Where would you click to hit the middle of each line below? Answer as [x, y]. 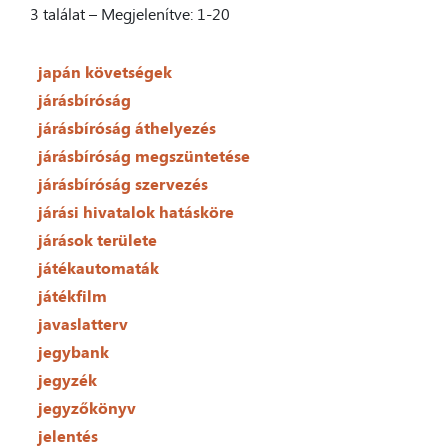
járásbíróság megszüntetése [143, 156]
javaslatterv [82, 324]
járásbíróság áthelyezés [126, 128]
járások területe [97, 240]
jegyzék [67, 380]
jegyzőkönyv [86, 408]
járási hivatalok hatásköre [135, 212]
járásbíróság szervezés [122, 184]
